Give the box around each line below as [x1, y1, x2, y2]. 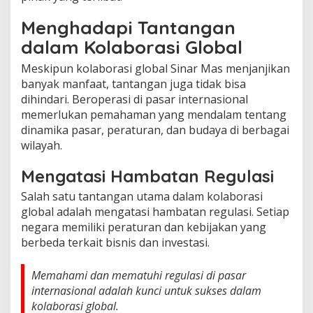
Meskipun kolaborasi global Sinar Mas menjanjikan [21, 60, 290, 76]
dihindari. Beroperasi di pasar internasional [21, 91, 248, 107]
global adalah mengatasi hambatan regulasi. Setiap [21, 203, 289, 219]
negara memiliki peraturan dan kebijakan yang [21, 219, 266, 235]
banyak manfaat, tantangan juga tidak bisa [21, 75, 246, 92]
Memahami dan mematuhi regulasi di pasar [31, 267, 246, 283]
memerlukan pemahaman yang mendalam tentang [21, 106, 286, 122]
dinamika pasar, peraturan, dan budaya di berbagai [21, 122, 289, 138]
